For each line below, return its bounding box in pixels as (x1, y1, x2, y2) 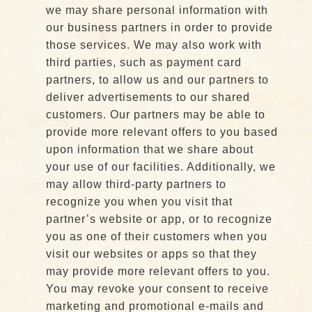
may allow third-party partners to (45, 178, 226, 190)
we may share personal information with (45, 4, 268, 16)
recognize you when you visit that (45, 196, 233, 208)
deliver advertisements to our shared (45, 91, 250, 103)
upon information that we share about (45, 143, 253, 155)
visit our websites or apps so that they (45, 248, 257, 260)
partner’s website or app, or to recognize (45, 213, 272, 225)
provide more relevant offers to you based (45, 126, 278, 138)
